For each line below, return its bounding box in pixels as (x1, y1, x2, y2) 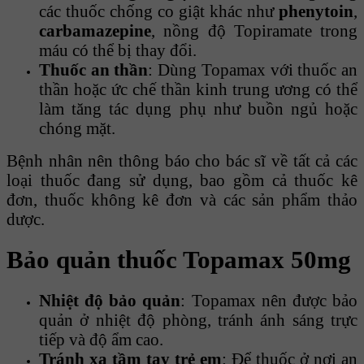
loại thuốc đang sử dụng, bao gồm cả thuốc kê (6, 171, 357, 190)
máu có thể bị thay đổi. (39, 41, 197, 60)
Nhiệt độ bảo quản (39, 291, 181, 310)
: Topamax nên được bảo (180, 291, 358, 310)
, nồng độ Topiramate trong (151, 21, 357, 41)
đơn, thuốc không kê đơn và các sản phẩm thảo (6, 190, 357, 210)
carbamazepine (39, 21, 151, 41)
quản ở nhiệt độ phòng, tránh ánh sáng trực (39, 310, 357, 330)
